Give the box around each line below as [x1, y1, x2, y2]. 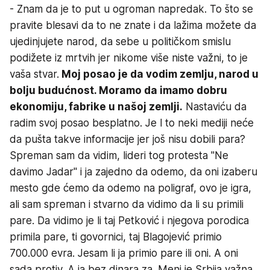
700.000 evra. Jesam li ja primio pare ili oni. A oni [10, 246, 238, 259]
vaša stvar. [10, 67, 59, 80]
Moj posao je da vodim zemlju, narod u [59, 67, 259, 80]
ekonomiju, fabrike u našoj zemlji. [10, 100, 183, 113]
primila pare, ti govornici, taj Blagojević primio [10, 230, 222, 243]
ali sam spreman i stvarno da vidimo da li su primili [10, 198, 243, 210]
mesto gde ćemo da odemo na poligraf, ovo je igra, [10, 181, 251, 194]
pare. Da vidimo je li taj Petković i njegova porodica [10, 214, 249, 227]
